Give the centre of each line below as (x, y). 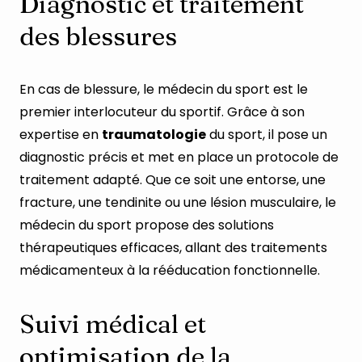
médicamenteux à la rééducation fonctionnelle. (170, 270)
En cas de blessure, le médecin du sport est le (164, 89)
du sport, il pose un (267, 135)
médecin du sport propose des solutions (147, 225)
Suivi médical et (113, 324)
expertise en (61, 135)
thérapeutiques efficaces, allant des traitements (173, 248)
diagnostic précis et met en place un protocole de (179, 157)
